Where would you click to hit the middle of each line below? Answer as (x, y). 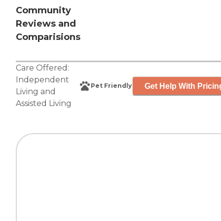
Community (43, 11)
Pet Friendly (111, 86)
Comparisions (48, 37)
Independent (42, 80)
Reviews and (46, 24)
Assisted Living (44, 104)
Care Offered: (42, 68)
